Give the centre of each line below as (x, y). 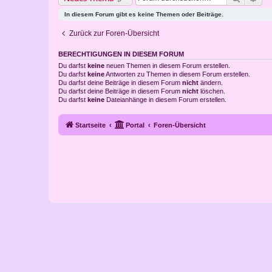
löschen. (212, 91)
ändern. (211, 83)
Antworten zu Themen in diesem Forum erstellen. (177, 74)
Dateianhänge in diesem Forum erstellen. (165, 100)
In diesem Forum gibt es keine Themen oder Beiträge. (144, 15)
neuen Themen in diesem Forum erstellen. (167, 66)
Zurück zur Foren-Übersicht (114, 34)
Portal (135, 125)
